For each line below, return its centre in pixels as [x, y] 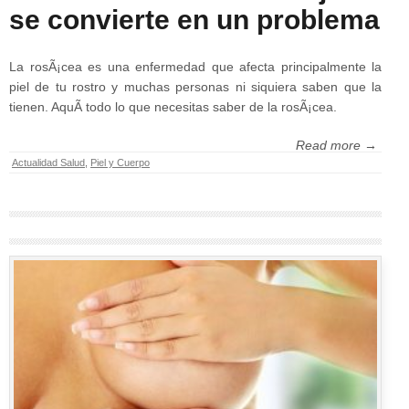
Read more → [336, 146]
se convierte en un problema [194, 20]
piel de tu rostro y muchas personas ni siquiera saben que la [195, 87]
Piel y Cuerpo [120, 163]
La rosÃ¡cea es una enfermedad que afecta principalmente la [195, 67]
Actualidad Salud [48, 163]
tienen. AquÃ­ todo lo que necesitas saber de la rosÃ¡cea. [173, 107]
